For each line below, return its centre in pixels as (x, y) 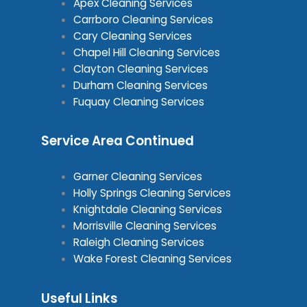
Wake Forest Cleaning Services (152, 259)
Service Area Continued (118, 141)
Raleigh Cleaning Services (138, 243)
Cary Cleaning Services (132, 36)
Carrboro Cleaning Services (143, 20)
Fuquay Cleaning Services (138, 102)
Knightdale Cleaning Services (147, 210)
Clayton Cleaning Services (140, 69)
